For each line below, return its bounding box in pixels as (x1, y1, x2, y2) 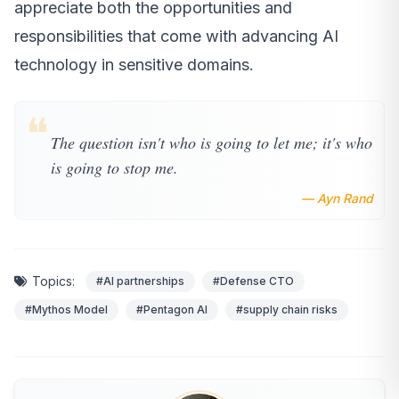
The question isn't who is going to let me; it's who (51, 132, 372, 154)
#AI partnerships (96, 274, 184, 289)
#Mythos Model (25, 303, 108, 317)
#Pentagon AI (136, 303, 208, 317)
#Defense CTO (213, 274, 294, 289)
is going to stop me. (51, 157, 178, 179)
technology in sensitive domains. (14, 55, 254, 75)
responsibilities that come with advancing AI (14, 27, 338, 46)
